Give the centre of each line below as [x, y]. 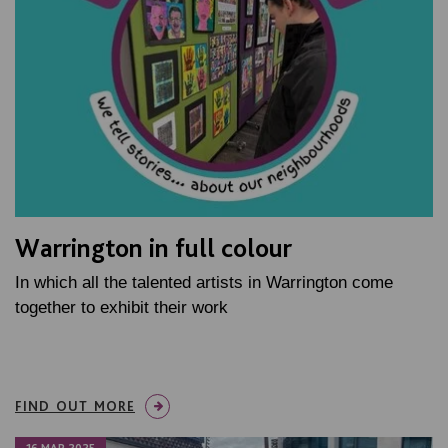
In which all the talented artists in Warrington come [204, 282]
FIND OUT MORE [75, 405]
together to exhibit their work [121, 307]
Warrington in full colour [153, 247]
